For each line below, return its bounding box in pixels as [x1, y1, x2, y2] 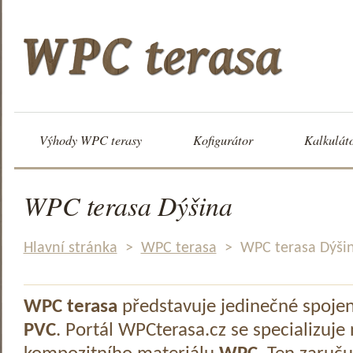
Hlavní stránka [23, 240, 117, 256]
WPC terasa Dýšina [23, 188, 232, 223]
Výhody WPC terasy [39, 132, 142, 148]
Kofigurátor [192, 132, 253, 148]
